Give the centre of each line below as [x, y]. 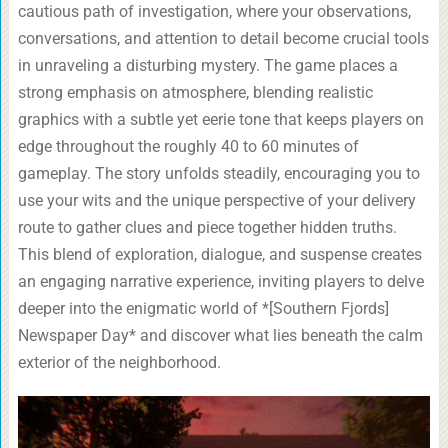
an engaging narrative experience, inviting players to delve [220, 281]
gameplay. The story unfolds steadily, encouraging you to [218, 173]
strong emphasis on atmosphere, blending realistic [195, 92]
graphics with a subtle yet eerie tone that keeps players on [220, 119]
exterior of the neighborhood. [119, 362]
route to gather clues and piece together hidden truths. [207, 227]
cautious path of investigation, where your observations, [214, 11]
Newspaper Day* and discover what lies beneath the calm [220, 335]
